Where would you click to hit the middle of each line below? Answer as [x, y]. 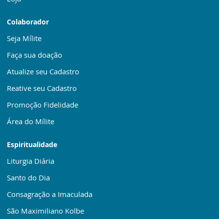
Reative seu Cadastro [42, 88]
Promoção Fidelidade [43, 105]
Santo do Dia [28, 177]
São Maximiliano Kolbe [45, 211]
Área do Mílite [31, 121]
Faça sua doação [34, 55]
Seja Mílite [24, 38]
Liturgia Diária [31, 161]
